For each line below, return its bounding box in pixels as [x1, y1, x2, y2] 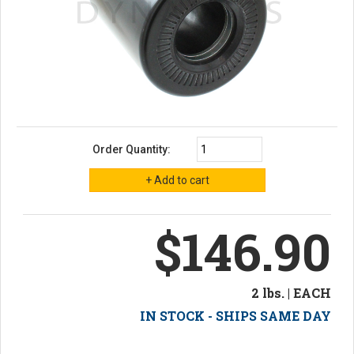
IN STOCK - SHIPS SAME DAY [140, 307, 331, 324]
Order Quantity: [92, 142, 171, 156]
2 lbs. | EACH [251, 284, 331, 301]
